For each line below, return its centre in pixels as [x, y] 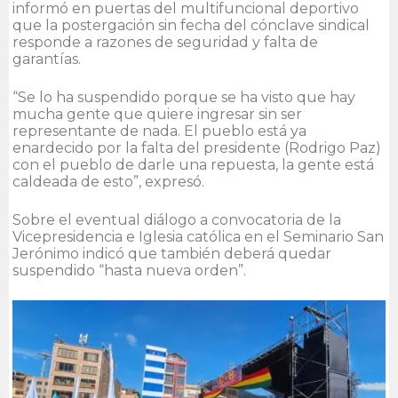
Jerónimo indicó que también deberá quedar [172, 254]
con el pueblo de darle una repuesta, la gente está [193, 165]
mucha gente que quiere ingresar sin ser [157, 115]
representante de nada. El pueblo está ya [159, 131]
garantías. [47, 60]
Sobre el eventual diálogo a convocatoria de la [177, 220]
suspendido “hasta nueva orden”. [129, 271]
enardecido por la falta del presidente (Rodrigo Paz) [197, 148]
